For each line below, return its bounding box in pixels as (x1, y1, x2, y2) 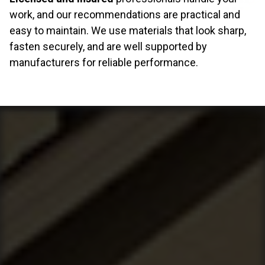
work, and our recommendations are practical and (9, 8, 240, 21)
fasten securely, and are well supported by (9, 40, 207, 53)
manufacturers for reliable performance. (9, 56, 198, 69)
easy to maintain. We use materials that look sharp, (9, 24, 246, 37)
